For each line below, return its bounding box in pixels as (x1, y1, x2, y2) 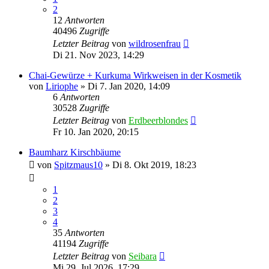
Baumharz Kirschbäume (29, 147, 121, 157)
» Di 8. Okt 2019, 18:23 (103, 159, 196, 170)
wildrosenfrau (128, 38, 181, 49)
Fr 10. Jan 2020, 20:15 (53, 126, 139, 137)
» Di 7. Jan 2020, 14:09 (78, 80, 170, 91)
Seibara (128, 250, 157, 261)
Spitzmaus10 (54, 159, 103, 170)
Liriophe (46, 80, 78, 91)
